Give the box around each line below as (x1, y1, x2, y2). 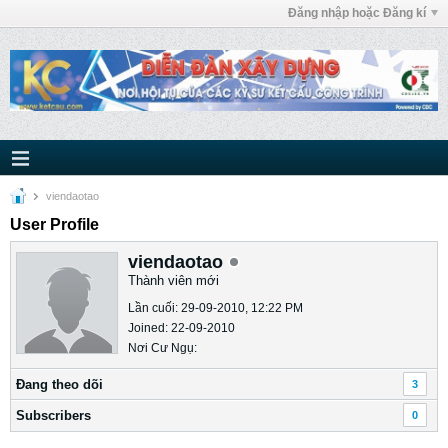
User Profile (10, 216, 99, 233)
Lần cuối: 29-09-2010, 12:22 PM (128, 301, 303, 315)
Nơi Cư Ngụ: (128, 341, 197, 355)
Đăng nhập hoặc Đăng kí (288, 6, 426, 20)
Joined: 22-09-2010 (128, 321, 235, 335)
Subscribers (16, 408, 91, 423)
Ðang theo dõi (16, 377, 103, 392)
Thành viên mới (128, 273, 219, 288)
